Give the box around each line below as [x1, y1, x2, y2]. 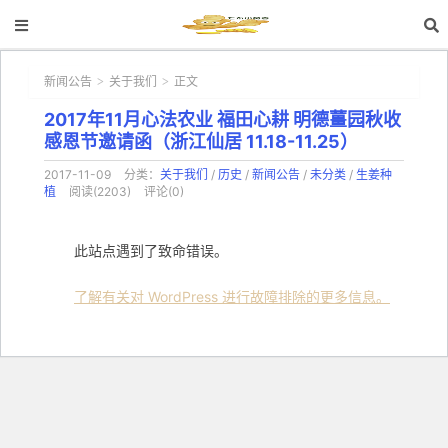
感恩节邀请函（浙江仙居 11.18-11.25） [44, 131, 358, 152]
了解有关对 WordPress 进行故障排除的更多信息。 [74, 288, 390, 305]
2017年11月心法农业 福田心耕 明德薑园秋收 [44, 109, 401, 130]
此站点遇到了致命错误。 [74, 242, 228, 259]
